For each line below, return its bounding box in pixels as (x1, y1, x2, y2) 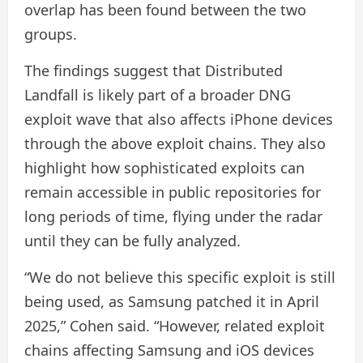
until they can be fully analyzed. (24, 231, 241, 251)
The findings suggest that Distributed (24, 61, 283, 81)
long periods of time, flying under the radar (24, 207, 322, 227)
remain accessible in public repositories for (24, 182, 321, 203)
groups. (24, 24, 77, 45)
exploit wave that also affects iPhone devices (24, 109, 333, 130)
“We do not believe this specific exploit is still (24, 267, 335, 288)
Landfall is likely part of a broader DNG (24, 85, 291, 105)
